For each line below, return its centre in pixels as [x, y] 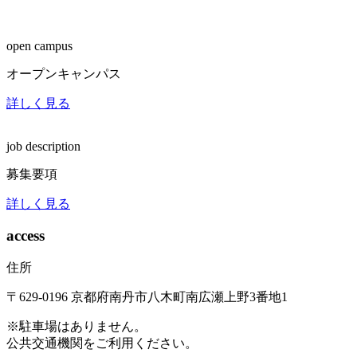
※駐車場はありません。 [76, 327]
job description [43, 146]
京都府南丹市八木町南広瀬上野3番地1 [179, 297]
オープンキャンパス [64, 73]
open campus [39, 45]
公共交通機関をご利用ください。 [102, 343]
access [25, 236]
